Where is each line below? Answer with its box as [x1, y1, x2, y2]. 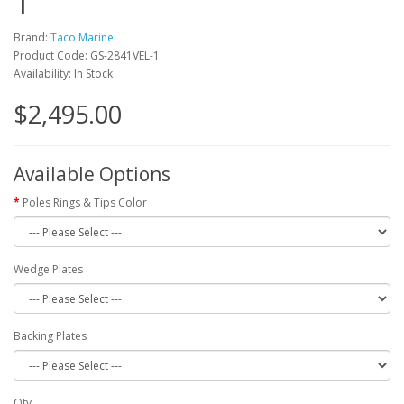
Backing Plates [14, 328, 87, 344]
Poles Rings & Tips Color [23, 195, 147, 210]
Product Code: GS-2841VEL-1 [14, 48, 160, 63]
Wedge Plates [14, 262, 83, 277]
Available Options [14, 161, 170, 187]
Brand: [14, 30, 50, 45]
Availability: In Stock [14, 66, 113, 81]
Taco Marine [50, 30, 114, 45]
